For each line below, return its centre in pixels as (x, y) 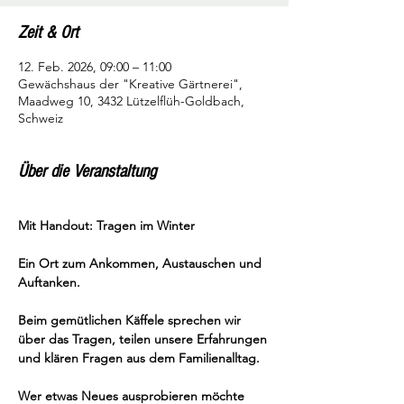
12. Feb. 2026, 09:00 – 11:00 (95, 67)
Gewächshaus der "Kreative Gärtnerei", (130, 84)
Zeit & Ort (48, 32)
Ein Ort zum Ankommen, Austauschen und (142, 263)
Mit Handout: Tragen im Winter (106, 225)
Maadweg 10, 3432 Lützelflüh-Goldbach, (131, 101)
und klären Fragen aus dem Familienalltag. (139, 358)
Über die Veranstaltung (87, 171)
